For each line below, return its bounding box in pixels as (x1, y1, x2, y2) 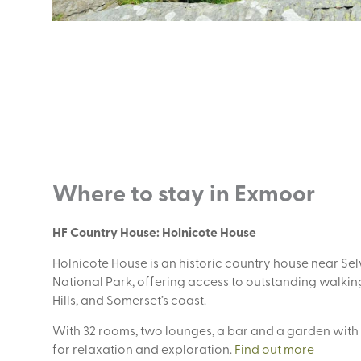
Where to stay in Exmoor (52, 175, 315, 209)
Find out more (234, 339, 314, 357)
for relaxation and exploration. (52, 339, 234, 357)
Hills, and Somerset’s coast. (52, 290, 206, 308)
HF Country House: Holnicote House (52, 222, 256, 241)
